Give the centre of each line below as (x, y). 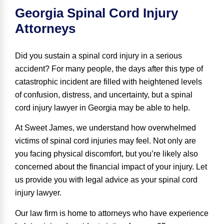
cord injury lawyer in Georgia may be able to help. (102, 107)
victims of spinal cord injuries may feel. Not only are (105, 141)
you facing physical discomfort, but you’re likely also (106, 154)
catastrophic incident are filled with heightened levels (108, 81)
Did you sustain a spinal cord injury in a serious (98, 55)
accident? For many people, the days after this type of (109, 68)
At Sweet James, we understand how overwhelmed (105, 128)
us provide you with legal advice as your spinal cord (106, 180)
